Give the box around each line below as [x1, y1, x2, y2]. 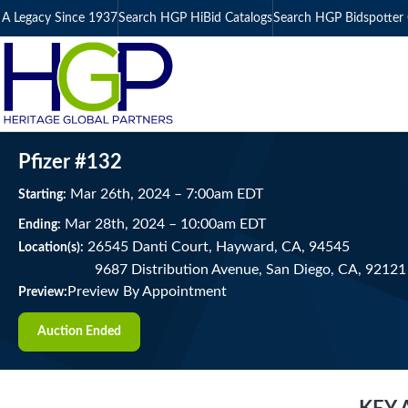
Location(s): [18, 241, 84, 254]
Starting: [18, 189, 66, 201]
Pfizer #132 [18, 152, 122, 172]
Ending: [18, 219, 61, 231]
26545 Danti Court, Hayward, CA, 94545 [84, 240, 350, 254]
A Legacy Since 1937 [2, 11, 117, 25]
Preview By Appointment [67, 284, 227, 299]
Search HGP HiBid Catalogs [118, 11, 272, 25]
